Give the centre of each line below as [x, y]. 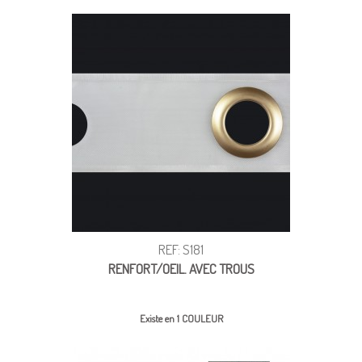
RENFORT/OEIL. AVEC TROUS [181, 268]
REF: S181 [181, 249]
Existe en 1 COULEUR [181, 318]
